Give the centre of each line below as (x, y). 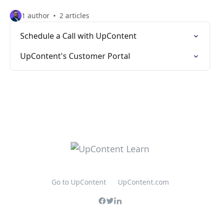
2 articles (74, 15)
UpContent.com (143, 182)
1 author (36, 15)
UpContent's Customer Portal (75, 56)
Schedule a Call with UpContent (78, 36)
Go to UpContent (79, 182)
